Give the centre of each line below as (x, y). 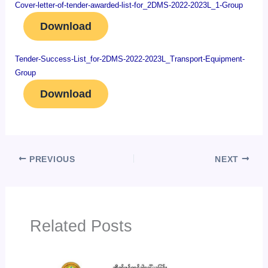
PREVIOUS (51, 159)
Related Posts (81, 226)
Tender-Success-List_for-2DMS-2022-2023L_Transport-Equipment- (130, 59)
